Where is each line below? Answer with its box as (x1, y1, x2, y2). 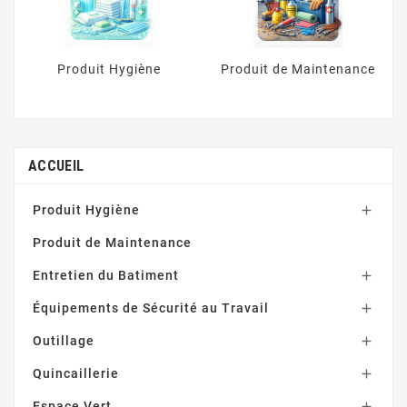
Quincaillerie (33, 366, 119, 382)
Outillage (33, 333, 94, 349)
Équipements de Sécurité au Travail (33, 301, 269, 316)
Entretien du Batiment (33, 268, 179, 283)
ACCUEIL (28, 157, 84, 175)
